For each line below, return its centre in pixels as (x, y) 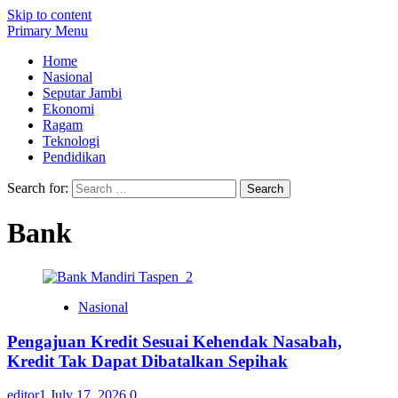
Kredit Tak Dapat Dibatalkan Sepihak (147, 361)
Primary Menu (48, 31)
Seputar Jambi (82, 93)
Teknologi (71, 141)
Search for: (38, 188)
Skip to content (49, 15)
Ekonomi (68, 109)
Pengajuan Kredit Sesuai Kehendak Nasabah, (175, 341)
